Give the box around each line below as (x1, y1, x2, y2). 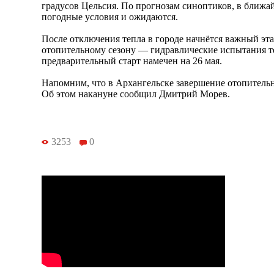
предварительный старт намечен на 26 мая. (42, 55, 222, 66)
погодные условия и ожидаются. (42, 11, 178, 22)
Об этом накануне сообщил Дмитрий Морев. (42, 88, 230, 99)
